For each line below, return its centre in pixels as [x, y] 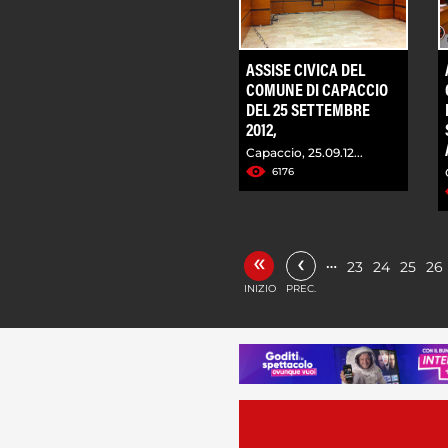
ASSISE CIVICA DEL [305, 71]
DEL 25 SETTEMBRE [308, 111]
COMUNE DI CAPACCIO [317, 91]
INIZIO [260, 288]
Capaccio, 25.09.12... [304, 152]
